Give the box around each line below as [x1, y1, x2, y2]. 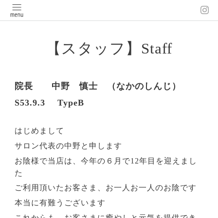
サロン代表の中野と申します [15, 141, 123, 150]
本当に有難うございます [15, 199, 106, 207]
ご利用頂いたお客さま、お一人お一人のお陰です [15, 183, 197, 192]
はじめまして [15, 126, 65, 135]
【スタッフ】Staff [45, 40, 172, 57]
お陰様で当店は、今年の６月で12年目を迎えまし [15, 156, 198, 165]
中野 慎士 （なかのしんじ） [52, 81, 182, 91]
